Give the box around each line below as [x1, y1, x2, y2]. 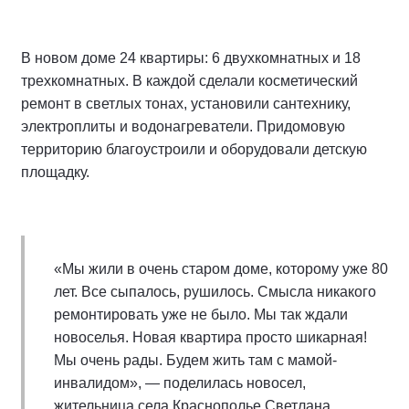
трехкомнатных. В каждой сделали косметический [21, 73, 358, 89]
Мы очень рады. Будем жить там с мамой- [54, 352, 337, 368]
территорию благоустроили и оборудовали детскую [21, 142, 367, 157]
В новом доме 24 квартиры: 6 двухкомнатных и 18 [21, 50, 361, 66]
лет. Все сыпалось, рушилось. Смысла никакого [54, 284, 376, 299]
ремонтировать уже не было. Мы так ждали [54, 307, 348, 322]
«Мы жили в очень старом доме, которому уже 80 [54, 261, 388, 277]
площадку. [21, 164, 89, 180]
